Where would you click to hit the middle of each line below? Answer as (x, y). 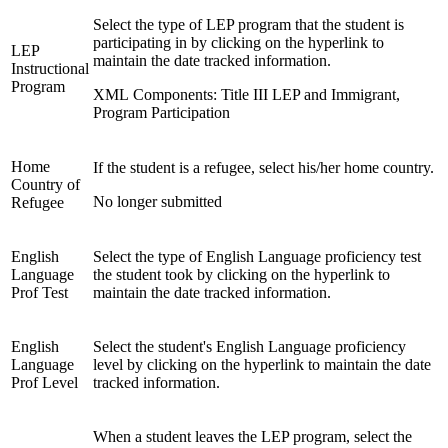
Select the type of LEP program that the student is (248, 24)
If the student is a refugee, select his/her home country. (263, 167)
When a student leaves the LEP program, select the (252, 436)
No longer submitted (157, 201)
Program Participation (161, 112)
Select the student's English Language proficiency (249, 346)
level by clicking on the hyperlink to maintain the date (262, 364)
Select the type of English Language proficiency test (257, 256)
